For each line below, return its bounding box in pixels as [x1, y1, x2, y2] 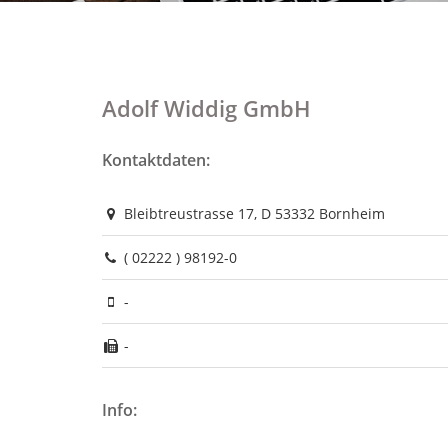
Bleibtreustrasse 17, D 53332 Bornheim [119, 204, 385, 223]
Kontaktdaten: [102, 149, 210, 171]
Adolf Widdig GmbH [102, 93, 311, 123]
